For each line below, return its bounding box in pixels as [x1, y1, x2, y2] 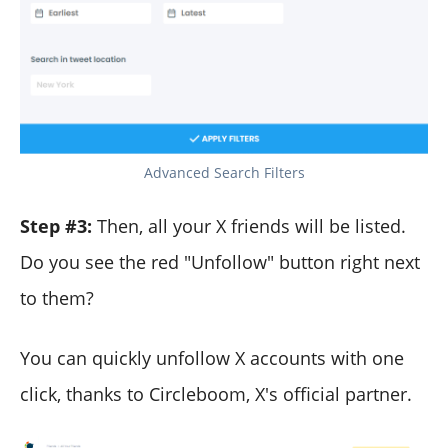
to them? [20, 285, 94, 310]
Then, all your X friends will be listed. [97, 213, 406, 238]
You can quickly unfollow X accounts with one [20, 345, 404, 370]
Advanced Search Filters [143, 162, 305, 182]
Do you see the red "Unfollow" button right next [20, 249, 420, 274]
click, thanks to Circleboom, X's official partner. [20, 381, 412, 406]
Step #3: [20, 213, 97, 238]
